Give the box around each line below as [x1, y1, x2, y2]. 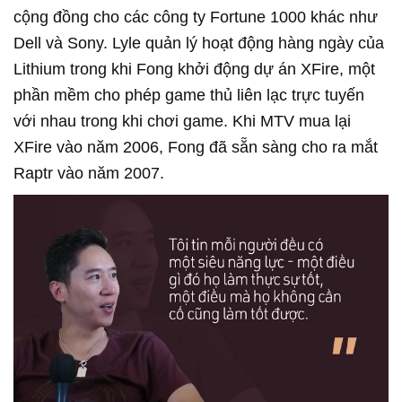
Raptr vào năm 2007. [13, 163, 164, 182]
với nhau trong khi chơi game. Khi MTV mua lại [13, 111, 351, 130]
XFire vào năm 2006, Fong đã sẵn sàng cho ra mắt [13, 137, 378, 156]
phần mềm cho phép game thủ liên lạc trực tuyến [13, 85, 364, 104]
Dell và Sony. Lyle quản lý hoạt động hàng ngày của [13, 33, 384, 52]
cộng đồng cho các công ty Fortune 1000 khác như [13, 7, 378, 26]
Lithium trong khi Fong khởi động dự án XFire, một [13, 59, 375, 78]
